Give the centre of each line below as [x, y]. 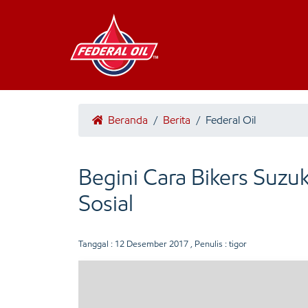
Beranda [126, 120]
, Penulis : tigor [218, 244]
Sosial [106, 203]
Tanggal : [97, 244]
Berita [177, 120]
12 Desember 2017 [152, 244]
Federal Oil [231, 120]
